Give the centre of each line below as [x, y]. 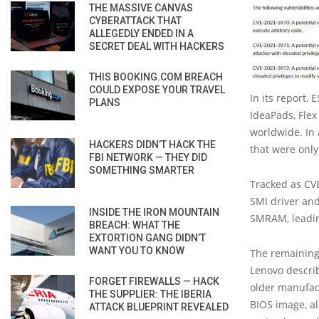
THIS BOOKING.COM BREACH [156, 77]
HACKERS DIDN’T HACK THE [152, 144]
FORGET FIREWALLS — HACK [154, 281]
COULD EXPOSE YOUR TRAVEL [157, 89]
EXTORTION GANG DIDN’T [147, 237]
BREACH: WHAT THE [135, 225]
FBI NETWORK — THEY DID [148, 157]
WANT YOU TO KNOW [137, 250]
